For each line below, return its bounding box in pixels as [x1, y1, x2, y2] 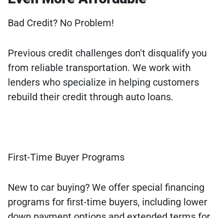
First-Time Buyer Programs [8, 151, 125, 163]
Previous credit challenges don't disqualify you [8, 47, 207, 59]
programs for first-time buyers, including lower [8, 196, 207, 208]
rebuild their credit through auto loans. [8, 91, 173, 103]
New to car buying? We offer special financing [8, 182, 204, 194]
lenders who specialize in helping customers [8, 76, 199, 89]
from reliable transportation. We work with [8, 62, 191, 74]
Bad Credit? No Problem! [8, 17, 114, 29]
